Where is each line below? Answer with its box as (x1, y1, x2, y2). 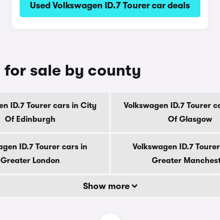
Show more (82, 181, 132, 191)
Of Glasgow (168, 115, 212, 124)
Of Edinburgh (4, 115, 55, 124)
